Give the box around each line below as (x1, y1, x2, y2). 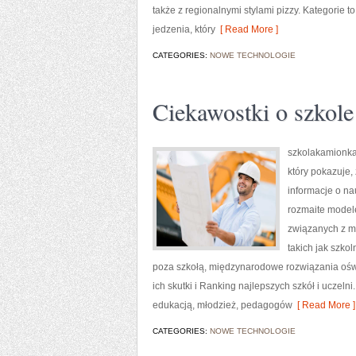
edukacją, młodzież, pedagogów (153, 300, 292, 311)
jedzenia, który (153, 24, 215, 35)
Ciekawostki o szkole (153, 95, 354, 127)
